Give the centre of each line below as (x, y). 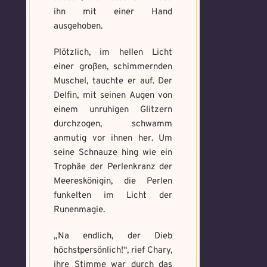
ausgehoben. (78, 27)
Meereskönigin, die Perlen (113, 181)
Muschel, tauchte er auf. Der (113, 81)
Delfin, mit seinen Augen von (113, 96)
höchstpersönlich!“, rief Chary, (113, 251)
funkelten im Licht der (113, 196)
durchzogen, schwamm (113, 124)
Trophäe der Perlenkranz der (113, 167)
